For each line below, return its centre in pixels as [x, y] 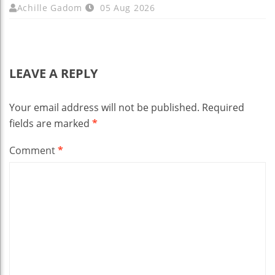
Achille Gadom [49, 7]
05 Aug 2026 [126, 7]
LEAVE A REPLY [53, 73]
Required [223, 107]
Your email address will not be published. [104, 107]
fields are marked [51, 123]
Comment [33, 150]
